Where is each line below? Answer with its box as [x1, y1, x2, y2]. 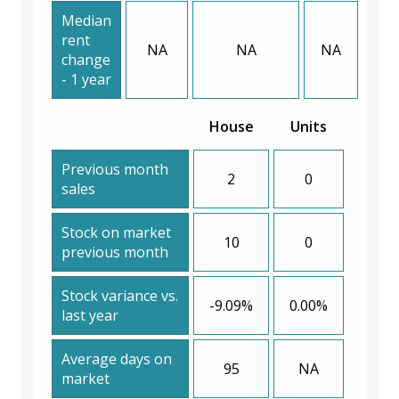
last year [61, 305, 118, 325]
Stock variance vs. [61, 285, 178, 305]
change [61, 49, 110, 69]
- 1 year [61, 69, 111, 89]
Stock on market [61, 222, 171, 242]
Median [61, 10, 111, 30]
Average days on [61, 348, 172, 369]
